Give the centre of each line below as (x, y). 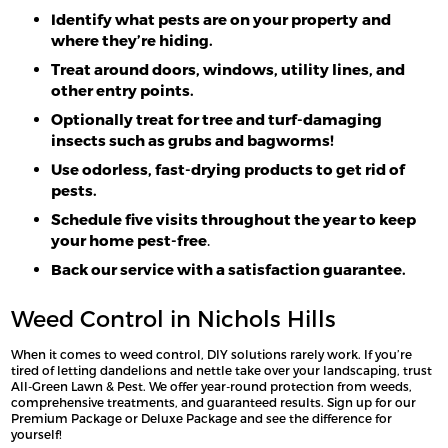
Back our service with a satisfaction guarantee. (229, 268)
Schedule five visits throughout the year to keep (234, 218)
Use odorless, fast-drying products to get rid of (228, 168)
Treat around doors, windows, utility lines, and (228, 68)
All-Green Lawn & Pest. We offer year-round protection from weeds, (212, 385)
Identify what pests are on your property (205, 18)
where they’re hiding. (132, 39)
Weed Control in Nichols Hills (174, 317)
